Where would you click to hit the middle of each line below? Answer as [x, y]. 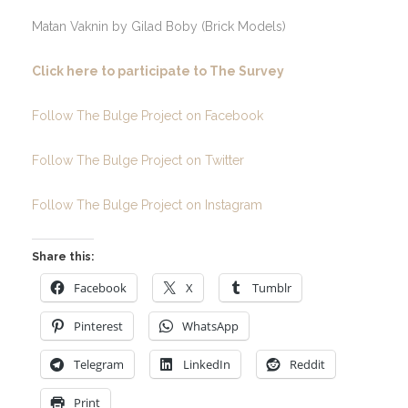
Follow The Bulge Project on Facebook [148, 116]
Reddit [307, 365]
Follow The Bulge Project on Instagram [147, 205]
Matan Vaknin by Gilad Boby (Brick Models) [159, 27]
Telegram [99, 365]
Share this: [63, 257]
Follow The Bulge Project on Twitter [138, 161]
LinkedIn [207, 365]
